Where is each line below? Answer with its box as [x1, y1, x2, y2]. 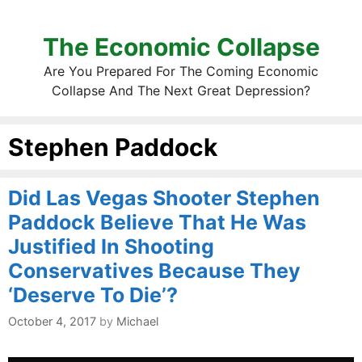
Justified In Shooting [8, 234, 214, 259]
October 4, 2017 [8, 314, 96, 329]
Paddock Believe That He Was [8, 210, 306, 234]
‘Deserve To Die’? [8, 283, 178, 307]
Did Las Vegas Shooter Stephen [8, 186, 320, 210]
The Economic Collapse [42, 32, 320, 61]
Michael [116, 314, 158, 329]
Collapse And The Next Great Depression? [52, 82, 310, 99]
